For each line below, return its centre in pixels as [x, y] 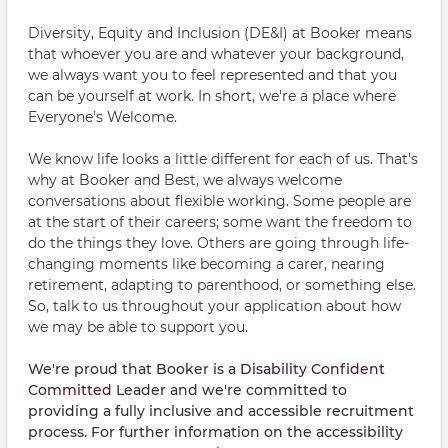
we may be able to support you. [138, 327]
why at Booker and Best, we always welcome [185, 180]
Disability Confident [312, 369]
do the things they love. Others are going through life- [218, 243]
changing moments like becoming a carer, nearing [206, 264]
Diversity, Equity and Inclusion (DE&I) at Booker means [220, 33]
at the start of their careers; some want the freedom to [220, 222]
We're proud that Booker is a [134, 369]
